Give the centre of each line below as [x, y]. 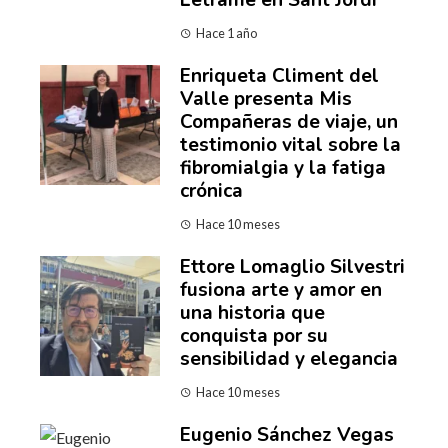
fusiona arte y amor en [281, 290]
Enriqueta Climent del [279, 76]
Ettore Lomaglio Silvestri [292, 267]
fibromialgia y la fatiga [283, 168]
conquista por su [254, 336]
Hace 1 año [226, 33]
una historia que [252, 313]
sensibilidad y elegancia [289, 359]
